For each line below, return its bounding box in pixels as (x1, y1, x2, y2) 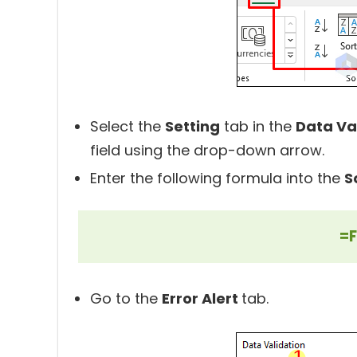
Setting (165, 116, 220, 136)
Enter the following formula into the (90, 168, 344, 188)
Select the (90, 116, 165, 136)
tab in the (220, 116, 296, 136)
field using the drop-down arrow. (90, 140, 324, 160)
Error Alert (162, 288, 241, 308)
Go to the (90, 288, 162, 308)
